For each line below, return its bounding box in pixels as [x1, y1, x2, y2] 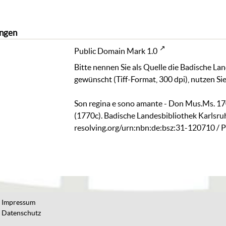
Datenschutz [1, 209, 41, 217]
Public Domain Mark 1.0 [74, 46, 158, 55]
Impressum [1, 198, 35, 207]
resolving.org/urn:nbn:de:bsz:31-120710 [74, 123, 215, 132]
